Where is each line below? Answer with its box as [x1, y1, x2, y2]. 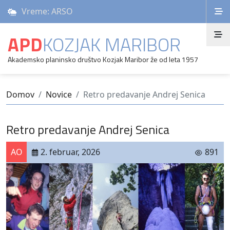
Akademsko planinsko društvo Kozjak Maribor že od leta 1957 [8, 54, 198, 65]
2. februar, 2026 [41, 146, 100, 158]
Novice [46, 89, 72, 100]
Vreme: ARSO [22, 6, 73, 17]
